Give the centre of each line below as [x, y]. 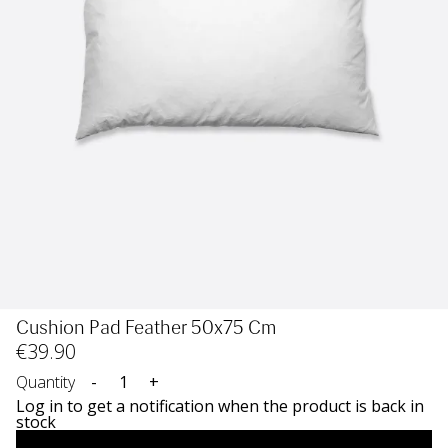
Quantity [45, 381]
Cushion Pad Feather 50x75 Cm [146, 326]
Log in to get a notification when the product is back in [220, 405]
